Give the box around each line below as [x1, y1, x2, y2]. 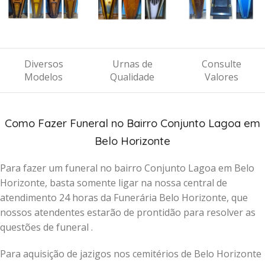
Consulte [201, 57, 241, 70]
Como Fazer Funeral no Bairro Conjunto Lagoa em [5, 116, 260, 130]
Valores [204, 70, 238, 83]
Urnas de [112, 57, 153, 70]
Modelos [24, 70, 63, 83]
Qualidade [110, 70, 154, 83]
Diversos [24, 57, 63, 70]
